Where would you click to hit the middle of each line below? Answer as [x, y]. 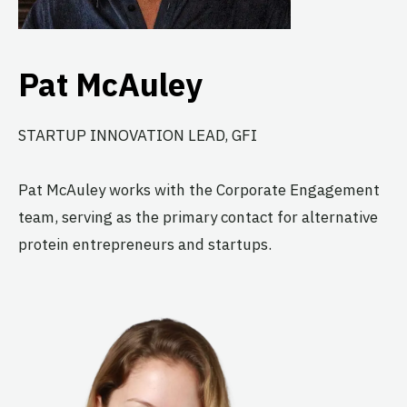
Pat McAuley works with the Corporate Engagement [199, 190]
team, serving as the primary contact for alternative [198, 218]
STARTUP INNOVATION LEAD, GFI [138, 135]
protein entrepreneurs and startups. [145, 245]
